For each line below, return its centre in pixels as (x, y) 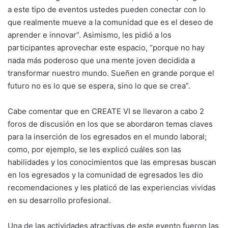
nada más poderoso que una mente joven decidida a (101, 60)
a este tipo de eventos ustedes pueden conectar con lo (107, 9)
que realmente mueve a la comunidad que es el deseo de (110, 22)
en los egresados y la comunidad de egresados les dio (105, 175)
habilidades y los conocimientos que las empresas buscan (112, 162)
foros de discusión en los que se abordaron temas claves (110, 124)
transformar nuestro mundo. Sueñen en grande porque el (111, 73)
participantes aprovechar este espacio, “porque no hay (106, 48)
